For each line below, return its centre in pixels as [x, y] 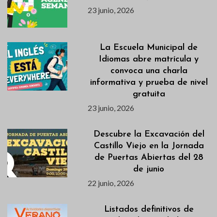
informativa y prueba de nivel [149, 82]
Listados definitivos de [149, 209]
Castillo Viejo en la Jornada [149, 146]
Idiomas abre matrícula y [149, 59]
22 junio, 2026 [111, 183]
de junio [149, 169]
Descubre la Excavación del [149, 134]
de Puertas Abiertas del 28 [149, 157]
